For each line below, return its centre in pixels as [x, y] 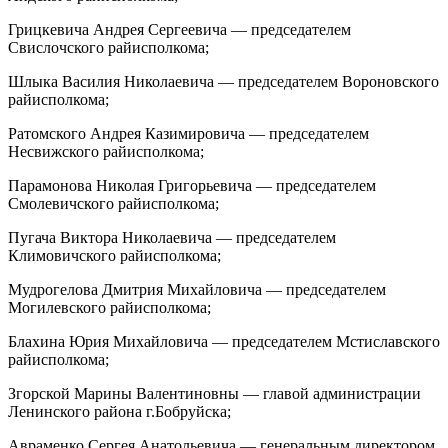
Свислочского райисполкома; [108, 47]
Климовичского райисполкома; [114, 255]
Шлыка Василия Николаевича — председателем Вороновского [223, 81]
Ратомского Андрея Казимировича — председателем [188, 133]
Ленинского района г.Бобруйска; [119, 411]
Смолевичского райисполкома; [113, 203]
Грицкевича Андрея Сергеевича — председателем [179, 29]
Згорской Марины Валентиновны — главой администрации [214, 393]
